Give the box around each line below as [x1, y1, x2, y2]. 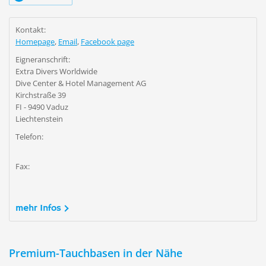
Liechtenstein [15, 113, 63, 124]
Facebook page [81, 36, 134, 47]
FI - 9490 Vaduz [15, 102, 68, 112]
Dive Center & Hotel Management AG [15, 78, 146, 88]
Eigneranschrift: [15, 54, 70, 65]
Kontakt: [15, 24, 46, 35]
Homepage [15, 36, 55, 47]
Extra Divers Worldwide [15, 66, 97, 77]
